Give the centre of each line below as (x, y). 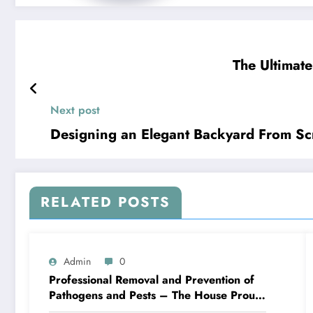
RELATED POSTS (105, 202)
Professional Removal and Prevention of (152, 279)
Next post (75, 110)
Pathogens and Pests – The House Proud (155, 295)
